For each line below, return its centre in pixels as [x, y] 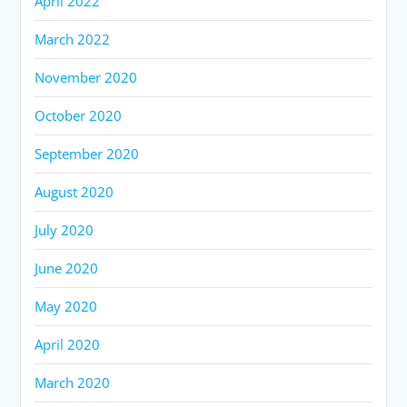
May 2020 [66, 306]
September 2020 [87, 153]
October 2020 [79, 115]
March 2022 [73, 39]
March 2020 [73, 382]
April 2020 [68, 344]
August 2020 [74, 191]
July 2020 [65, 229]
